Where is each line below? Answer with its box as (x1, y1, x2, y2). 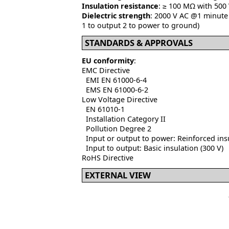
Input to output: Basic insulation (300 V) (82, 143, 223, 153)
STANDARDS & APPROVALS (85, 36, 193, 49)
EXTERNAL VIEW (85, 169, 151, 181)
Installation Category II (82, 113, 166, 124)
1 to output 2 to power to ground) (82, 20, 199, 30)
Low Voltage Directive (82, 94, 157, 104)
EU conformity (82, 55, 134, 65)
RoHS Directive (82, 152, 133, 163)
